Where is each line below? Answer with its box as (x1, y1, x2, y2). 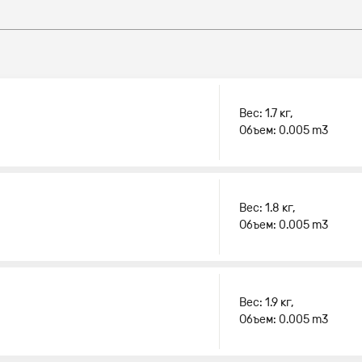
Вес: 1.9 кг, (239, 296, 294, 309)
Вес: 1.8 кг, (239, 201, 296, 215)
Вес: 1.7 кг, (239, 107, 293, 120)
